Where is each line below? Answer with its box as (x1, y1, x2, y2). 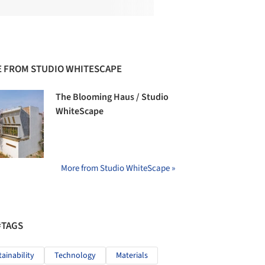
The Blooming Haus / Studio (56, 91, 169, 104)
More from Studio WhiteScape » (61, 161, 175, 174)
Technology (54, 249, 96, 261)
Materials (116, 249, 148, 261)
